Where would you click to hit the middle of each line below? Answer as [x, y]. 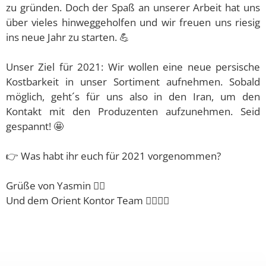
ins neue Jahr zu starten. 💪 [68, 37]
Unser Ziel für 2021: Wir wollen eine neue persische [133, 66]
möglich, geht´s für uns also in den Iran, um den [133, 96]
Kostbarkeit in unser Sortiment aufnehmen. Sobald [133, 81]
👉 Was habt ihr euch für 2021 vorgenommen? [113, 156]
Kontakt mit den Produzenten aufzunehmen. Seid [133, 111]
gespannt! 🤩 [35, 126]
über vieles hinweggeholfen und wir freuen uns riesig [133, 22]
